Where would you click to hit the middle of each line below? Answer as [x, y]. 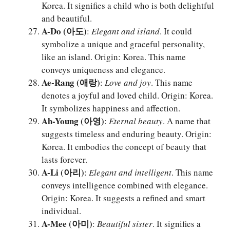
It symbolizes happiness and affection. [111, 108]
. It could [176, 31]
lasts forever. [64, 160]
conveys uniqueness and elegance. [103, 70]
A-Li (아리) [63, 172]
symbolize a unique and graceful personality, [123, 44]
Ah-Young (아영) [73, 121]
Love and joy [128, 83]
